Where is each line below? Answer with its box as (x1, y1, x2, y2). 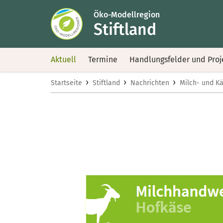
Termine (88, 55, 117, 64)
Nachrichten (130, 79, 169, 87)
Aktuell (51, 55, 76, 64)
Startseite (51, 79, 82, 87)
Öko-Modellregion (94, 9, 160, 19)
